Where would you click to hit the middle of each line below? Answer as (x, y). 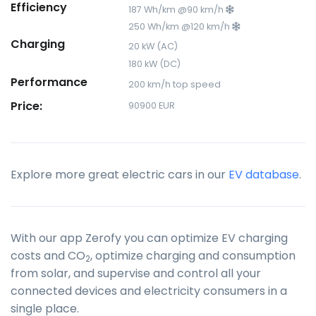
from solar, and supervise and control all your (136, 273)
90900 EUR (152, 105)
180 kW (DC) (155, 63)
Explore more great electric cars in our (120, 174)
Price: (26, 106)
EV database (264, 174)
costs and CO (48, 255)
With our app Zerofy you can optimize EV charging (149, 238)
